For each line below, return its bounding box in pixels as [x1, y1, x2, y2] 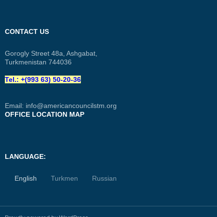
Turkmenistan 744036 [5, 58, 72, 66]
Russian [92, 174, 117, 182]
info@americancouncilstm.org [26, 101, 117, 109]
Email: [5, 101, 26, 109]
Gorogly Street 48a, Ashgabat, [5, 49, 97, 57]
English [15, 174, 37, 182]
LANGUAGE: [5, 152, 46, 160]
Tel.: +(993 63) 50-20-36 [5, 75, 81, 83]
